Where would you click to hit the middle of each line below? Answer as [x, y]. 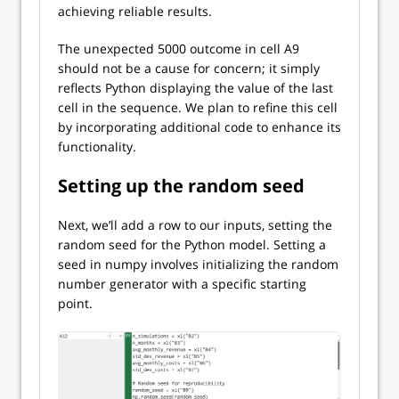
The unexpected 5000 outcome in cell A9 [179, 49]
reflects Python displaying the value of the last [195, 88]
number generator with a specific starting [182, 284]
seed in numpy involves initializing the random [198, 265]
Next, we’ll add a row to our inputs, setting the [195, 225]
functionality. [97, 147]
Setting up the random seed [181, 186]
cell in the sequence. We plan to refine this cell [198, 108]
